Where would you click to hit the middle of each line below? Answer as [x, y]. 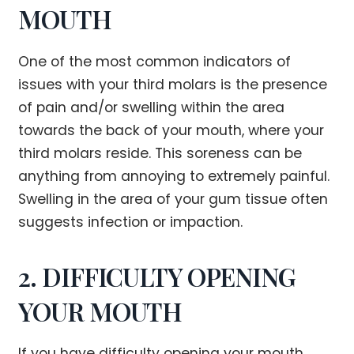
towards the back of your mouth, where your [171, 130]
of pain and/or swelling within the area [152, 107]
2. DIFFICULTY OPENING [157, 276]
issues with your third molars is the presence [173, 84]
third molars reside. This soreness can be [160, 153]
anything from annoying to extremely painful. [174, 176]
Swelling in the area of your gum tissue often [173, 199]
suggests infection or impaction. [131, 222]
